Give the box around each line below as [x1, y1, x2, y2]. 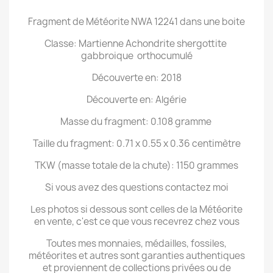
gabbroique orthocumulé [80, 49, 193, 62]
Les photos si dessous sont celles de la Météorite [30, 203, 243, 216]
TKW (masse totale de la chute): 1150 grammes [35, 159, 238, 172]
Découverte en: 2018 [91, 71, 182, 84]
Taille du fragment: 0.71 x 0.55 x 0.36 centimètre [32, 137, 241, 150]
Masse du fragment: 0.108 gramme [60, 115, 213, 128]
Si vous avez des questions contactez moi [44, 181, 229, 194]
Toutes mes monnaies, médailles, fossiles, [46, 237, 227, 250]
